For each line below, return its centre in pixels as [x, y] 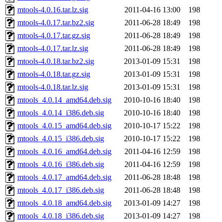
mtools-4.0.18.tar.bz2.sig [56, 61]
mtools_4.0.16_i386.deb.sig [61, 165]
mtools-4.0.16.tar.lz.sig [53, 10]
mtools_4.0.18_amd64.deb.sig [64, 203]
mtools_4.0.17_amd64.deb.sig [64, 177]
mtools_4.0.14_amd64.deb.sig [64, 100]
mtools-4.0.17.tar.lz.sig [53, 49]
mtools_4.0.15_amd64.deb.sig [64, 126]
